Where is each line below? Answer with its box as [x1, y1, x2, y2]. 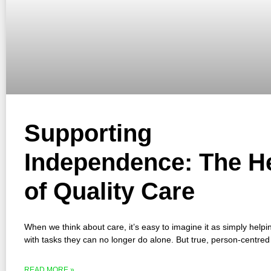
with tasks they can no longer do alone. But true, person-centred [24, 235, 270, 245]
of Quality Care [24, 178, 195, 205]
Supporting [24, 120, 152, 147]
